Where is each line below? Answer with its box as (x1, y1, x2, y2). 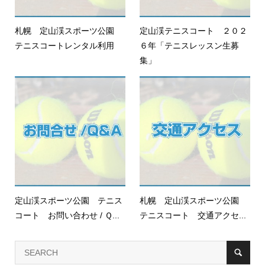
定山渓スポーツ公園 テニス (14, 195, 122, 205)
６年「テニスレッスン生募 (140, 40, 240, 50)
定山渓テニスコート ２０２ (140, 25, 248, 35)
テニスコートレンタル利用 (14, 40, 114, 50)
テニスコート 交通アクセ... (140, 210, 247, 220)
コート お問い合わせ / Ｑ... (14, 210, 119, 220)
